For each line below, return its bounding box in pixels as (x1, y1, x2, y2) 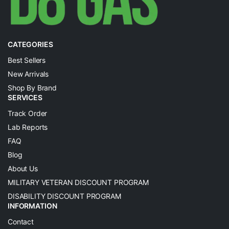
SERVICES (8, 93, 42, 102)
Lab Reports (8, 123, 48, 132)
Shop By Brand (8, 83, 57, 93)
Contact (8, 217, 34, 226)
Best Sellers (8, 56, 46, 65)
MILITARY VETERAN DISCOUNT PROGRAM (8, 178, 149, 187)
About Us (8, 164, 38, 173)
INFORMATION (8, 201, 57, 211)
